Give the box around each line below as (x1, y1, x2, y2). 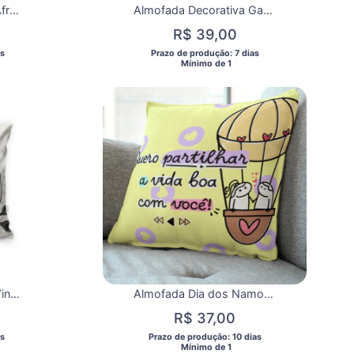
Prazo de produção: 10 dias (148, 332, 264, 343)
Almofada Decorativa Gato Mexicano (263, 3, 273, 17)
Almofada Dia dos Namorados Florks (264, 287, 273, 301)
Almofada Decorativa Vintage (10, 287, 20, 301)
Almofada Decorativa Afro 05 (9, 3, 19, 17)
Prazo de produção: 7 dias (150, 48, 262, 59)
